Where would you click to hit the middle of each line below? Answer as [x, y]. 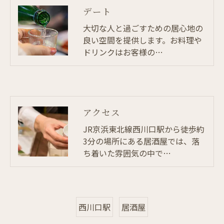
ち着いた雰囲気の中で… [127, 153]
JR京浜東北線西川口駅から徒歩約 [144, 129]
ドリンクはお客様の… [123, 52]
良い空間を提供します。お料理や [142, 40]
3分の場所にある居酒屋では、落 [141, 141]
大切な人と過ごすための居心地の [143, 28]
